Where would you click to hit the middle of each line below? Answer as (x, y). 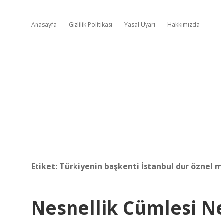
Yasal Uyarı (140, 24)
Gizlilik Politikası (91, 24)
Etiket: (45, 166)
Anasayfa (44, 24)
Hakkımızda (184, 24)
